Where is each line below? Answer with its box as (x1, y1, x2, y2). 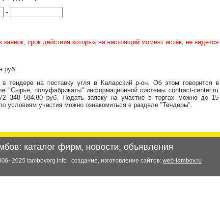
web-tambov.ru (163, 157, 202, 164)
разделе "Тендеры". (134, 101, 192, 109)
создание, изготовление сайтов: (71, 157, 163, 164)
